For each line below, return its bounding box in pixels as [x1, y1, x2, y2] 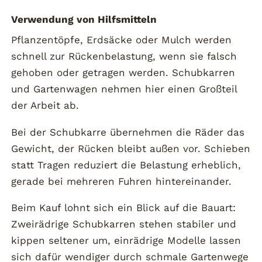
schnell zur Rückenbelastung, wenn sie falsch [11, 50, 237, 62]
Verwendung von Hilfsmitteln [11, 13, 157, 26]
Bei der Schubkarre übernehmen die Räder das [11, 126, 245, 138]
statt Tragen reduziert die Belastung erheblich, [11, 158, 242, 171]
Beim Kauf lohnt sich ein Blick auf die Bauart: [11, 202, 236, 214]
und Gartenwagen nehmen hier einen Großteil [11, 82, 237, 95]
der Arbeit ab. [11, 99, 80, 111]
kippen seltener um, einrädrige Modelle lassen [11, 235, 242, 247]
